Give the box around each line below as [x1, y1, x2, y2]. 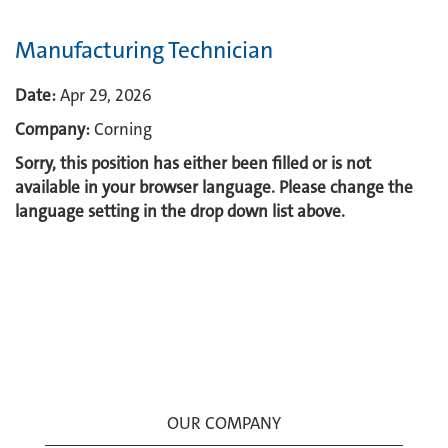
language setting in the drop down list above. [15, 200, 345, 222]
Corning [94, 118, 152, 140]
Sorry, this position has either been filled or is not [15, 152, 371, 174]
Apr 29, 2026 [60, 84, 152, 106]
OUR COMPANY [167, 412, 281, 434]
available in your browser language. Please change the [15, 176, 413, 198]
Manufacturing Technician [15, 35, 273, 65]
